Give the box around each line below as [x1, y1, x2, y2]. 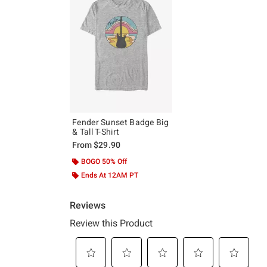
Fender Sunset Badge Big [72, 117, 169, 127]
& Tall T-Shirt [72, 126, 120, 136]
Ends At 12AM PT [81, 170, 138, 179]
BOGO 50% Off [81, 157, 127, 166]
